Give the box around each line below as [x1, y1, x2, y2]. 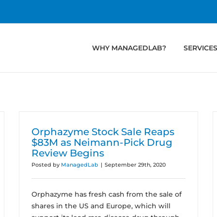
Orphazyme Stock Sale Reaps [31, 126, 174, 138]
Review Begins [31, 147, 104, 159]
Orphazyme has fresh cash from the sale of [31, 190, 182, 199]
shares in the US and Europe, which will [31, 201, 170, 210]
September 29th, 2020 [105, 161, 166, 168]
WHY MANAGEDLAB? [92, 44, 166, 52]
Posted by [31, 161, 61, 168]
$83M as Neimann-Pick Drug [31, 137, 172, 148]
